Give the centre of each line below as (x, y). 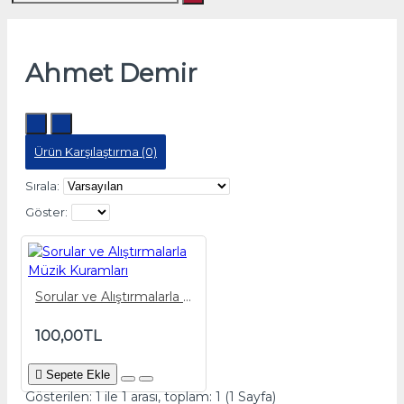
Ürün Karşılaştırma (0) (96, 151)
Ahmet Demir (111, 73)
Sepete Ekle (78, 375)
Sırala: (42, 186)
